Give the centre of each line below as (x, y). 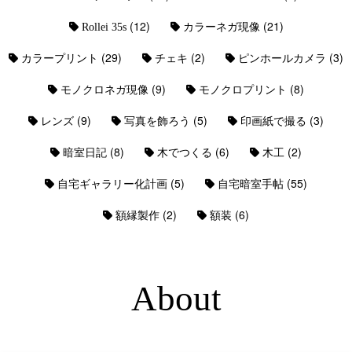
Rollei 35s (104, 27)
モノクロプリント (243, 90)
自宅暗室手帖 (251, 184)
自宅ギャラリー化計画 (112, 184)
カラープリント (60, 58)
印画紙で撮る (273, 121)
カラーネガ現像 (221, 27)
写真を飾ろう (157, 121)
